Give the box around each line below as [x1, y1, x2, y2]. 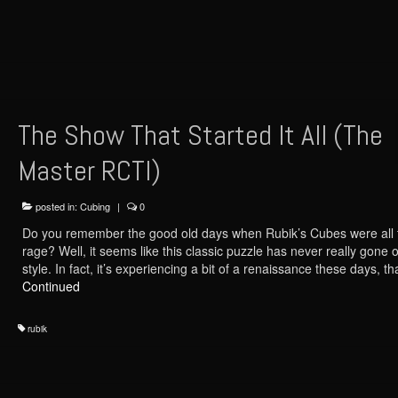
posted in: [32, 198, 80, 213]
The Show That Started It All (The [17, 116, 383, 153]
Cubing [79, 198, 110, 213]
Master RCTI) [17, 152, 161, 188]
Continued [21, 276, 80, 295]
